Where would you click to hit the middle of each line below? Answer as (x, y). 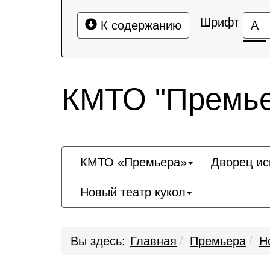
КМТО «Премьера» (133, 162)
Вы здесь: (98, 241)
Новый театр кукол (133, 192)
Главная (153, 241)
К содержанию (139, 25)
